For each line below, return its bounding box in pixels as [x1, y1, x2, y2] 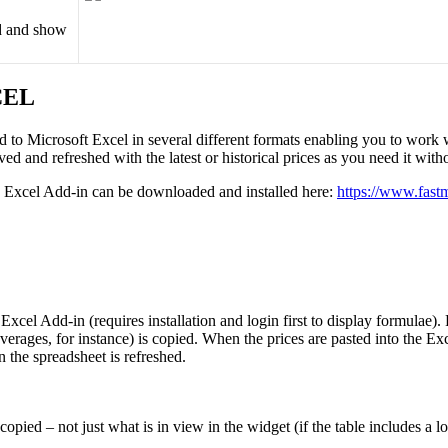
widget [247, 418, 290, 436]
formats [253, 131, 300, 149]
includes [369, 418, 421, 436]
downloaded [137, 183, 215, 201]
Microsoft [27, 131, 88, 149]
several [148, 131, 192, 149]
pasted [331, 330, 371, 348]
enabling [304, 131, 358, 149]
